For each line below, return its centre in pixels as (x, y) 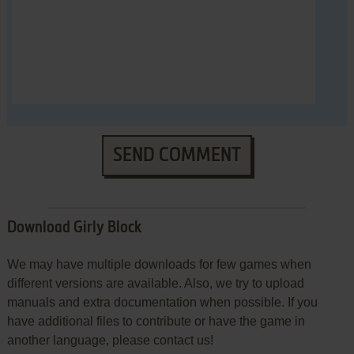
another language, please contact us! (110, 341)
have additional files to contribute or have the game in (156, 322)
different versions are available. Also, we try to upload (155, 284)
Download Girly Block (74, 229)
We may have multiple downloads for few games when (159, 265)
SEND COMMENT (177, 156)
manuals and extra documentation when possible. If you (162, 303)
